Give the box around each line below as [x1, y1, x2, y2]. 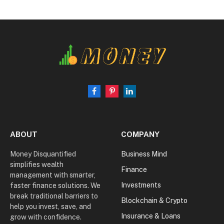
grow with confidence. [10, 213, 81, 221]
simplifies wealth [10, 160, 63, 169]
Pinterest [111, 91, 142, 100]
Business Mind [121, 150, 167, 158]
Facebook [93, 91, 126, 100]
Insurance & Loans [121, 212, 180, 220]
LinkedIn [128, 91, 156, 100]
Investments [121, 181, 161, 189]
